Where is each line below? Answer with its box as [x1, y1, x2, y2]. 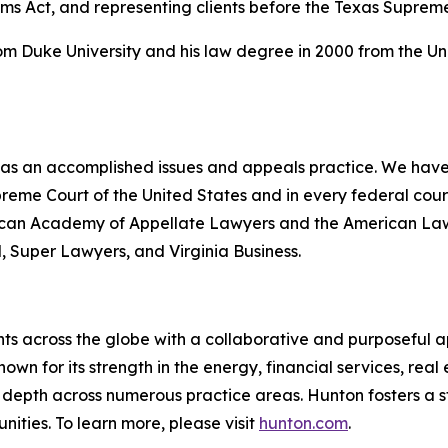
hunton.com [259, 412, 348, 433]
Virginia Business [169, 240, 298, 261]
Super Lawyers [10, 240, 126, 261]
